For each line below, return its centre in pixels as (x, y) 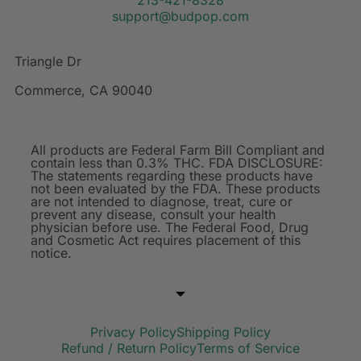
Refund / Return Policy (129, 348)
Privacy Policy (133, 332)
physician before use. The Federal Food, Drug (170, 227)
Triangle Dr (48, 61)
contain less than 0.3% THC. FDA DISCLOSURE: (177, 162)
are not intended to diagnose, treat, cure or (162, 201)
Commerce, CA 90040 (83, 90)
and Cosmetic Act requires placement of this (166, 240)
